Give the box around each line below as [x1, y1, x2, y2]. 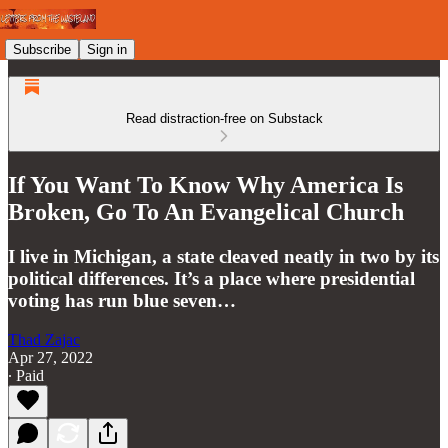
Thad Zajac [8, 330, 80, 348]
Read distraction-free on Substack [125, 111, 323, 126]
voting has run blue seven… [8, 289, 236, 311]
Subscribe [13, 41, 71, 57]
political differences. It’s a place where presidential [8, 267, 415, 289]
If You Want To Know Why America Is [8, 171, 403, 198]
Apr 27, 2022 [8, 348, 93, 366]
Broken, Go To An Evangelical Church [8, 198, 404, 225]
